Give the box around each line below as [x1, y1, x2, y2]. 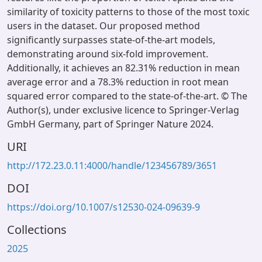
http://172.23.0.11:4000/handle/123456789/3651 [7, 159, 217, 172]
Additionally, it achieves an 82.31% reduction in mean [7, 61, 240, 74]
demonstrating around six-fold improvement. [7, 47, 208, 60]
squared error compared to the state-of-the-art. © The [7, 89, 247, 102]
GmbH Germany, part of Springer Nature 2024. [7, 118, 213, 130]
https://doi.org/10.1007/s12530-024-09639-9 [7, 201, 200, 213]
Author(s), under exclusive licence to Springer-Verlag [7, 104, 239, 116]
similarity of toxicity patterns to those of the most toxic [7, 5, 250, 18]
